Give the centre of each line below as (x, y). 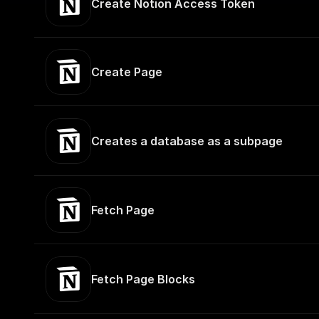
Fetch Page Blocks (143, 279)
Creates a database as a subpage (187, 141)
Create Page (127, 72)
